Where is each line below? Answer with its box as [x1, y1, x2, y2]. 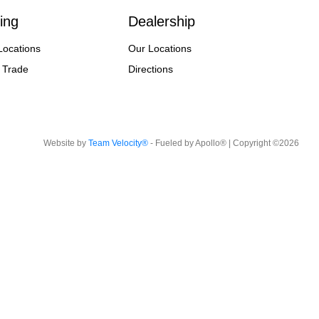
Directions [128, 63, 174, 75]
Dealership [128, 14, 196, 29]
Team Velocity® [88, 138, 148, 148]
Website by [43, 138, 88, 148]
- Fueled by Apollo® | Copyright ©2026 [147, 138, 299, 148]
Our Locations [128, 43, 192, 54]
